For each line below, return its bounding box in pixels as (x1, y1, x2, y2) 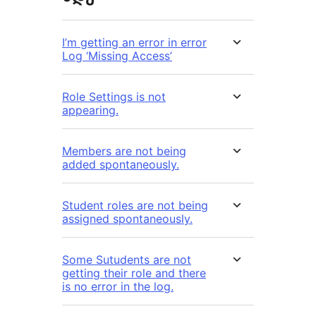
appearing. (62, 103, 119, 118)
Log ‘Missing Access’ (62, 49, 172, 63)
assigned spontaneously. (62, 212, 193, 226)
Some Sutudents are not (62, 253, 191, 267)
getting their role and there (62, 266, 206, 281)
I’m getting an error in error (62, 35, 207, 50)
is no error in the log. (62, 279, 174, 294)
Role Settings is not (62, 90, 166, 104)
